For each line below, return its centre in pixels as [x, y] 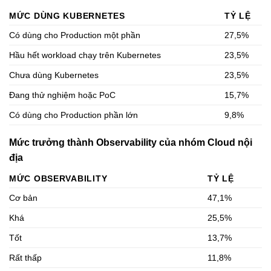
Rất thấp [25, 257]
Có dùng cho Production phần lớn [73, 115]
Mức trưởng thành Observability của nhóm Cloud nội [131, 142]
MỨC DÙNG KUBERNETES [67, 15]
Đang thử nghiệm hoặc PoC [62, 95]
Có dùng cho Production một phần [75, 35]
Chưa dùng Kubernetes [54, 75]
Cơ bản [23, 198]
